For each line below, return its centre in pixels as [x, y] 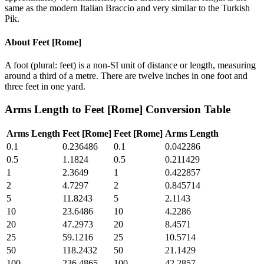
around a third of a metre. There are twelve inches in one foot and [126, 75]
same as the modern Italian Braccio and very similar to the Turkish [127, 8]
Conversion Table [187, 109]
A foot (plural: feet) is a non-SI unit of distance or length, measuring [130, 65]
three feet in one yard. [45, 86]
